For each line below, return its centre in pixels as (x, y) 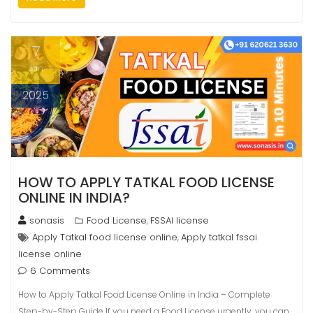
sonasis (47, 220)
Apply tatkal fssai (219, 237)
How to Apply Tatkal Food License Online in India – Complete (144, 294)
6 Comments (60, 270)
